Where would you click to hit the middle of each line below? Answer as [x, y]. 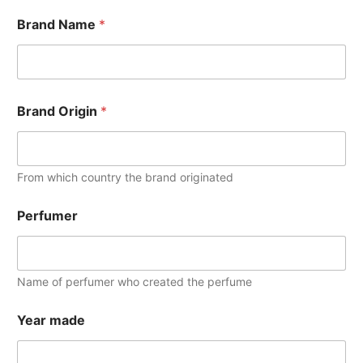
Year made [51, 320]
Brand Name [58, 25]
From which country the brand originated [125, 177]
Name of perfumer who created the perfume [135, 282]
